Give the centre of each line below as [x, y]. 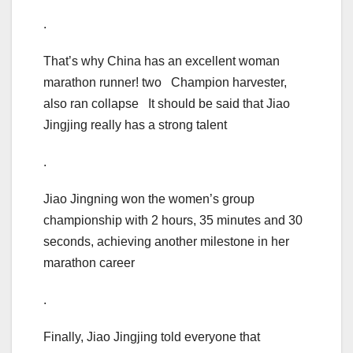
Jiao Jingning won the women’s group [149, 199]
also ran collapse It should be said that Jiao [167, 103]
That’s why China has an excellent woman [162, 61]
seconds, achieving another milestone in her [166, 241]
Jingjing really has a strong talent [135, 124]
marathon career [89, 262]
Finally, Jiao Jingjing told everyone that [152, 336]
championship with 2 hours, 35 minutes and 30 [173, 220]
